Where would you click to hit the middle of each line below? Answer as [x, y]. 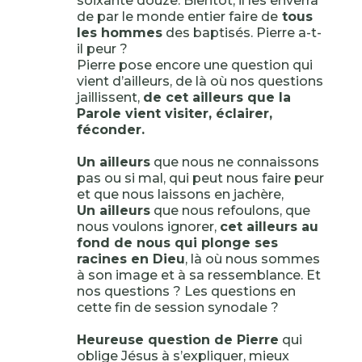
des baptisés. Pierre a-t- [242, 33]
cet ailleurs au [269, 227]
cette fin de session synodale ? [177, 307]
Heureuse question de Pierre [177, 340]
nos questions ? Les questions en [186, 291]
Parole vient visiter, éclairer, [174, 114]
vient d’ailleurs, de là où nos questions [200, 81]
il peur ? [102, 49]
